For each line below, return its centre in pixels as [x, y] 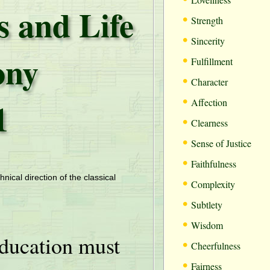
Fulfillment [212, 61]
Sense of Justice [221, 143]
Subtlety [207, 205]
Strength [207, 20]
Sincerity [208, 41]
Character [209, 82]
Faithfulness [214, 164]
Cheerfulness [216, 246]
